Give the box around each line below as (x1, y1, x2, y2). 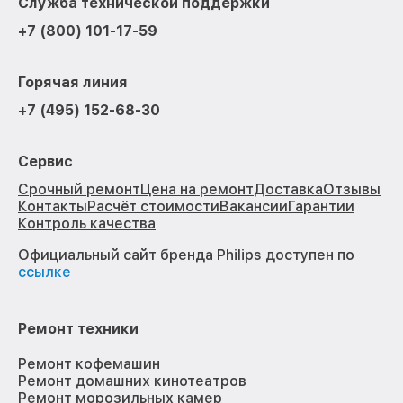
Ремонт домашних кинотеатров (18, 372, 246, 390)
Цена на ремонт (140, 181, 254, 199)
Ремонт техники (18, 320, 139, 338)
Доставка (254, 181, 323, 199)
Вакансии (219, 198, 288, 216)
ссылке (18, 264, 71, 282)
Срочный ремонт (18, 181, 140, 199)
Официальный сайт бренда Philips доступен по (18, 246, 354, 264)
